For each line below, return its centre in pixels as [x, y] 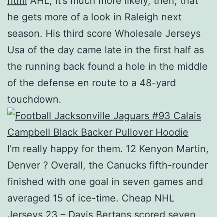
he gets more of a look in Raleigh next [94, 17]
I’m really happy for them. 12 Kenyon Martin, [108, 148]
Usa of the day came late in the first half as [106, 50]
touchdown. [34, 99]
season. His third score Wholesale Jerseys [104, 33]
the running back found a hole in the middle [108, 66]
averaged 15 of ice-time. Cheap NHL [91, 198]
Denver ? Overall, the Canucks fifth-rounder [108, 165]
